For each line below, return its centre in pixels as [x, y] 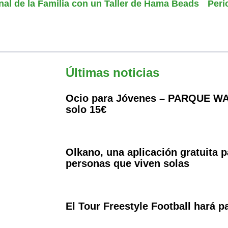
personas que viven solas [128, 163]
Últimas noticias [113, 72]
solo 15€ [86, 109]
